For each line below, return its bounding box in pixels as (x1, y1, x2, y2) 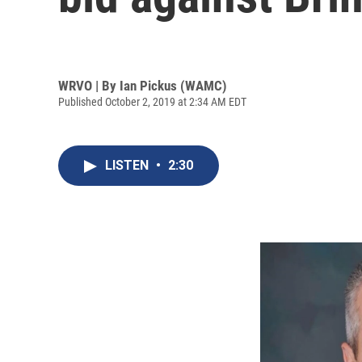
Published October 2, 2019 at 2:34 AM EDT (58, 95, 246, 108)
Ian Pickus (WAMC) (120, 77, 227, 94)
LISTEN (105, 158, 152, 174)
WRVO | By (58, 77, 120, 94)
